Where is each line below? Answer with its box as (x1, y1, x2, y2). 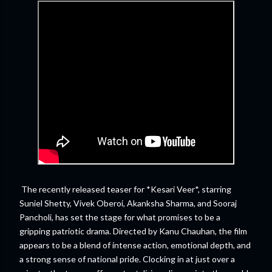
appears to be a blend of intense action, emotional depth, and (19, 240, 251, 250)
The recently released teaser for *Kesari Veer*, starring (19, 184, 231, 194)
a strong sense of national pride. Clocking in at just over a (19, 254, 235, 264)
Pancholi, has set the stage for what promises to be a (19, 212, 220, 222)
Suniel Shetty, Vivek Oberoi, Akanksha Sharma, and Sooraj (19, 198, 237, 208)
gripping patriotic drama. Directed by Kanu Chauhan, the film (19, 226, 247, 236)
